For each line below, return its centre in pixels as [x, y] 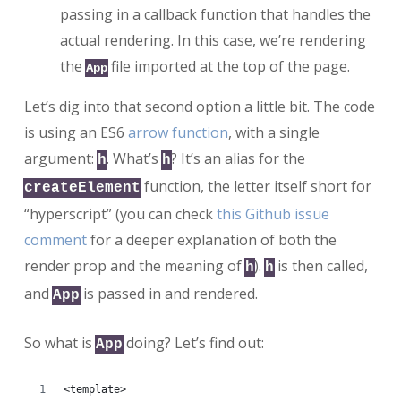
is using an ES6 [76, 132]
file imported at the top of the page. [228, 66]
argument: [60, 158]
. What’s [134, 158]
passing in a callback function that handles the [215, 14]
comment [55, 239]
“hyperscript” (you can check [120, 213]
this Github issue [273, 213]
